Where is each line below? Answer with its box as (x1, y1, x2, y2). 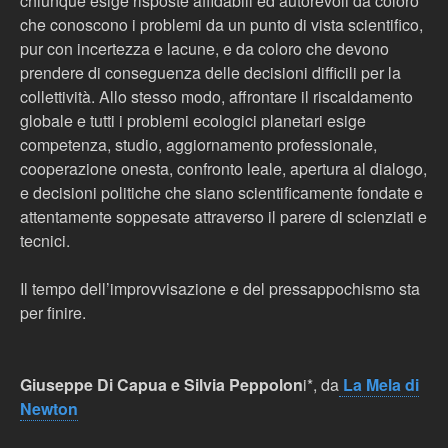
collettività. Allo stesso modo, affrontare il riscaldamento (20, 85, 413, 108)
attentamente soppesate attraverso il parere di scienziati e (20, 205, 427, 228)
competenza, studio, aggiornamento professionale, (20, 133, 377, 156)
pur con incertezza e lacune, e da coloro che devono (20, 37, 389, 60)
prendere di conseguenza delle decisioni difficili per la (20, 61, 401, 84)
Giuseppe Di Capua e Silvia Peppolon (20, 373, 303, 396)
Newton (20, 397, 78, 420)
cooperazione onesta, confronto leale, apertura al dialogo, (20, 157, 427, 180)
